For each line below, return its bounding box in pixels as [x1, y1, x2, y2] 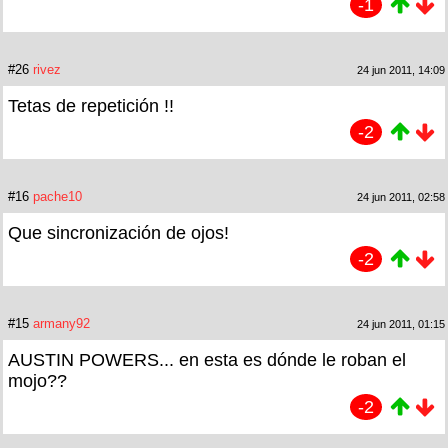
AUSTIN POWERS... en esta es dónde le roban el [8, 349, 406, 370]
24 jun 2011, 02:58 [357, 190, 445, 203]
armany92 [33, 315, 90, 331]
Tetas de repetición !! [8, 95, 174, 116]
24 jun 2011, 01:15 [357, 317, 445, 330]
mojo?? [8, 370, 67, 391]
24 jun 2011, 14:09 [357, 63, 445, 76]
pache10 [33, 188, 82, 204]
